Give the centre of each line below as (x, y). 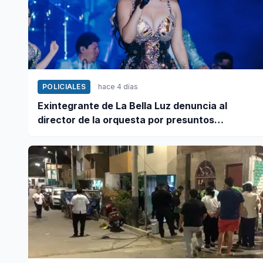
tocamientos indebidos (91, 134)
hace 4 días (118, 86)
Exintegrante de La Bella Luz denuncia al (132, 105)
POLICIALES (64, 86)
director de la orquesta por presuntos (126, 119)
